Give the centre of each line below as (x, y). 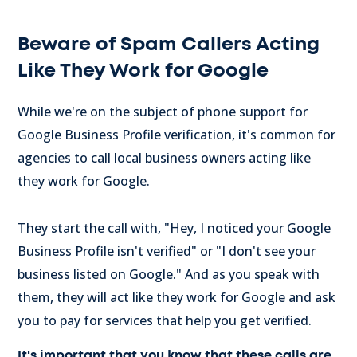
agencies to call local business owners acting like (164, 157)
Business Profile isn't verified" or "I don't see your (167, 251)
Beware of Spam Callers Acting (169, 44)
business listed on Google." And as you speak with (169, 274)
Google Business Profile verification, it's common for (177, 134)
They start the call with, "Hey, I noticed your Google (174, 228)
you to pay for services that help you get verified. (165, 320)
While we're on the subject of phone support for (163, 111)
